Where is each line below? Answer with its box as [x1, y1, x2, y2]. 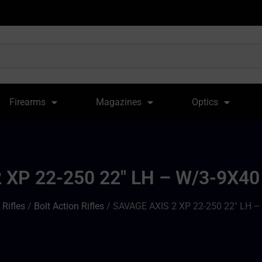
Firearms [9, 96, 46, 108]
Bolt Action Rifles [34, 200, 104, 212]
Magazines [96, 96, 142, 108]
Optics [191, 96, 218, 108]
